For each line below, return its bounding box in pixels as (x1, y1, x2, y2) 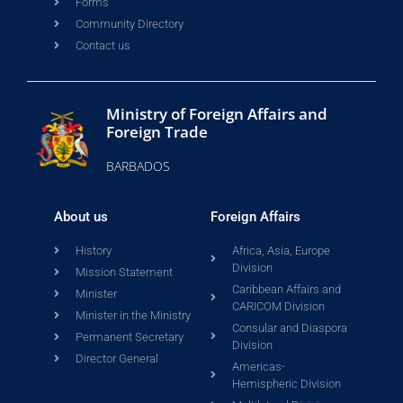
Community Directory (76, 17, 184, 31)
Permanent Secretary (76, 330, 184, 345)
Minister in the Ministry (76, 309, 191, 323)
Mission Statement (76, 265, 173, 280)
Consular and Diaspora (232, 321, 347, 336)
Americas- (232, 360, 285, 374)
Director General (76, 352, 158, 366)
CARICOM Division (232, 300, 325, 314)
